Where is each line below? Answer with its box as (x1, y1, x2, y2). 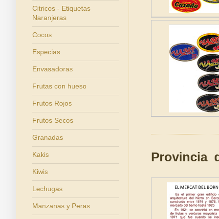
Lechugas (32, 185, 63, 193)
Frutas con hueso (32, 82, 87, 90)
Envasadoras (32, 65, 73, 73)
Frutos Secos (32, 116, 73, 124)
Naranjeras (32, 14, 66, 22)
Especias (32, 48, 60, 56)
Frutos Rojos (32, 99, 72, 107)
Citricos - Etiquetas (32, 4, 90, 12)
